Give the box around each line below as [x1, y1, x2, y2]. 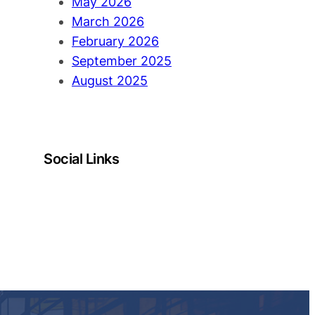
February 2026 [72, 34, 159, 49]
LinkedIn [43, 181, 53, 202]
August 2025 [72, 73, 148, 89]
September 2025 [72, 53, 172, 69]
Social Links [44, 150, 119, 168]
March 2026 [72, 14, 144, 30]
